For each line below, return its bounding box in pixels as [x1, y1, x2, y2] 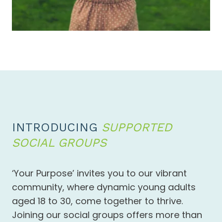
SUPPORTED [102, 120, 172, 135]
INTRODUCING [12, 120, 102, 135]
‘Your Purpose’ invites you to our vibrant [12, 167, 187, 180]
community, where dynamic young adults [12, 181, 196, 194]
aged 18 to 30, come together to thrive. [12, 195, 183, 208]
